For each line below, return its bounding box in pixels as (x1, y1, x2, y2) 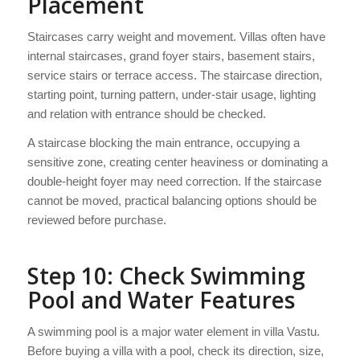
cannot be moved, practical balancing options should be (27, 194, 317, 208)
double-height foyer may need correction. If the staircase (27, 174, 321, 189)
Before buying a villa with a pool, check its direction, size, (27, 344, 324, 358)
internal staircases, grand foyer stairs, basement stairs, (27, 48, 315, 63)
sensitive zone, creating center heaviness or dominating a (27, 155, 328, 170)
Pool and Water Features (27, 284, 295, 316)
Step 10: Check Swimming (27, 260, 305, 292)
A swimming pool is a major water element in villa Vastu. (27, 325, 320, 339)
